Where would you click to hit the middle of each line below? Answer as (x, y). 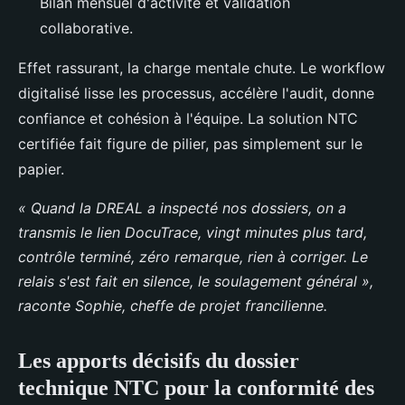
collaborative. (86, 28)
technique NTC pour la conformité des (196, 388)
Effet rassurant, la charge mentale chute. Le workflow (202, 68)
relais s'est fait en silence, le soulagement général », (196, 282)
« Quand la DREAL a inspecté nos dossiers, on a (182, 208)
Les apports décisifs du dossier (159, 361)
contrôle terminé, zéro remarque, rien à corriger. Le (193, 257)
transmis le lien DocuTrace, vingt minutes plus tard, (193, 233)
